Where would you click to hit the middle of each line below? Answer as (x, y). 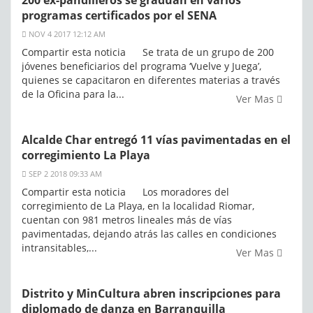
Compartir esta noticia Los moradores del (125, 192)
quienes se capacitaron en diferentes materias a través (151, 80)
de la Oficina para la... (73, 94)
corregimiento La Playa (86, 155)
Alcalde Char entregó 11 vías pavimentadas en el (156, 140)
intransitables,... (59, 248)
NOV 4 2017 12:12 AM (66, 34)
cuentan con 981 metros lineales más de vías (127, 220)
